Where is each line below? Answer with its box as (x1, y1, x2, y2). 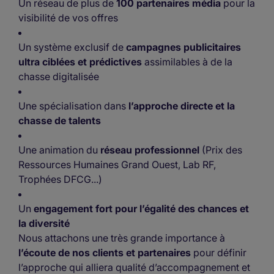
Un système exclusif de (18, 41, 126, 54)
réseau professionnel (100, 144, 199, 157)
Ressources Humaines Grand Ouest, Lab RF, (18, 158, 216, 171)
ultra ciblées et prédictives (18, 56, 142, 68)
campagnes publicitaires (126, 41, 241, 54)
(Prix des (199, 144, 242, 157)
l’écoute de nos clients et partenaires (18, 246, 193, 259)
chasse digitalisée (18, 70, 99, 83)
